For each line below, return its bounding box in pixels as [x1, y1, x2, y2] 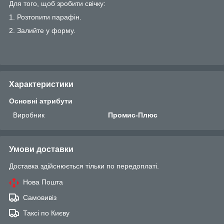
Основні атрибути [9, 96, 72, 105]
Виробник [13, 110, 44, 119]
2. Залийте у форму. [9, 26, 75, 34]
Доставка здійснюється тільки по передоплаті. [9, 161, 159, 170]
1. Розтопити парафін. [9, 12, 81, 21]
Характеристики [9, 79, 73, 88]
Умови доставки [9, 144, 73, 153]
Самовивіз [23, 193, 56, 201]
